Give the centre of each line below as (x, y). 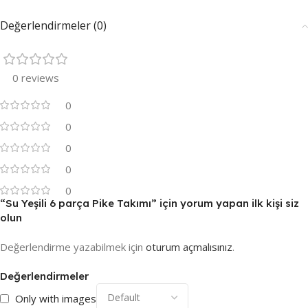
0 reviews (36, 78)
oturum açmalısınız (189, 247)
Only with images (56, 299)
